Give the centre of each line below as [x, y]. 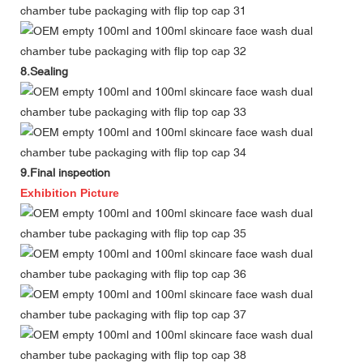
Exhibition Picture [70, 193]
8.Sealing [44, 72]
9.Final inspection [65, 173]
